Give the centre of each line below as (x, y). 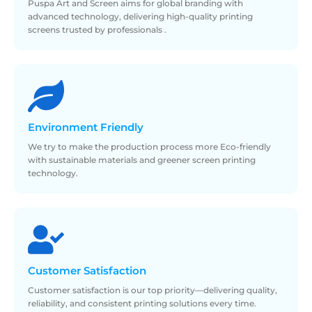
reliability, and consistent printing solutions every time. (142, 303)
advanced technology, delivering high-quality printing (140, 16)
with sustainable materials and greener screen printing (142, 159)
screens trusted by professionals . (97, 29)
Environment (64, 127)
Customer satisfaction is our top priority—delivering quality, (153, 290)
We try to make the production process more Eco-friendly (149, 146)
